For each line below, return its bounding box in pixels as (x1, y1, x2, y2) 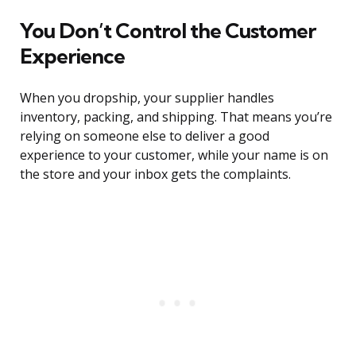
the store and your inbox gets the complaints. (20, 165, 291, 184)
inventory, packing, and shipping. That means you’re (20, 108, 332, 126)
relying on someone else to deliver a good (20, 127, 269, 145)
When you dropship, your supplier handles (20, 89, 274, 107)
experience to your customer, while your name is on (20, 146, 328, 164)
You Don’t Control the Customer (20, 17, 315, 44)
